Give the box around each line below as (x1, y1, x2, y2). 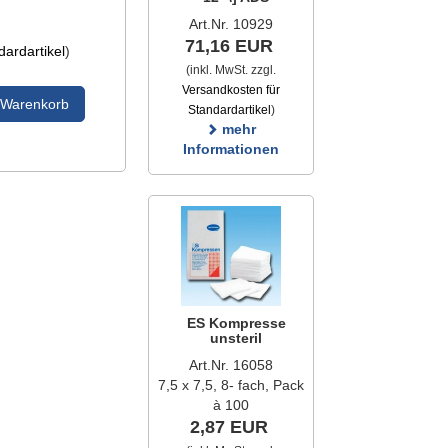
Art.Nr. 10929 (189, 15, 273, 32)
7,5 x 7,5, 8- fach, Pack (158, 376, 304, 393)
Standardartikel (187, 102, 271, 117)
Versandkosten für (182, 82, 280, 97)
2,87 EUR (189, 416, 268, 437)
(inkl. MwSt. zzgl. (186, 62, 276, 77)
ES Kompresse (186, 314, 286, 331)
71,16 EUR (184, 35, 273, 56)
